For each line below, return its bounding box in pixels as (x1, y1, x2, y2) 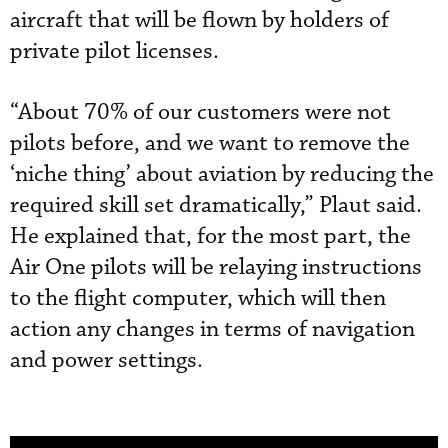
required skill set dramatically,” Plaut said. (10, 190, 422, 220)
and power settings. (10, 345, 203, 375)
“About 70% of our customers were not (10, 97, 391, 127)
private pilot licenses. (10, 36, 219, 66)
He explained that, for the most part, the (10, 221, 411, 251)
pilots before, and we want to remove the (10, 128, 410, 158)
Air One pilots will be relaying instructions (10, 252, 422, 282)
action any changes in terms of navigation (10, 314, 415, 344)
